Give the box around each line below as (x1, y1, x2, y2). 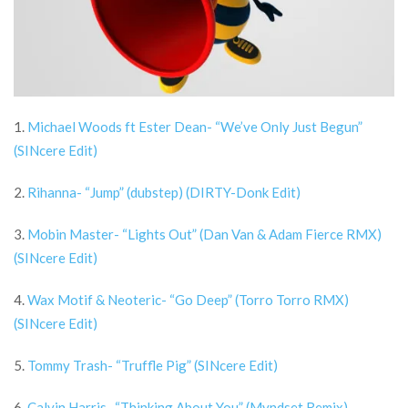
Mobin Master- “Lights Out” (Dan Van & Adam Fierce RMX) (27, 226, 382, 242)
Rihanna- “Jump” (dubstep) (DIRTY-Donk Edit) (27, 184, 301, 200)
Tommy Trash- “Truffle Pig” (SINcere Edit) (27, 357, 278, 373)
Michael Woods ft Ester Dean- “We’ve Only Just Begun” (27, 118, 362, 135)
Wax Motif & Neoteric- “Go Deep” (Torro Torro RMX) (27, 291, 349, 308)
